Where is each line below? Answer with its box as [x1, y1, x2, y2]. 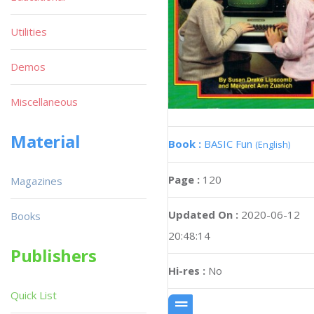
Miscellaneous [11, 95, 78, 109]
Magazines [11, 174, 62, 188]
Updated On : [168, 207, 238, 221]
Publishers [11, 244, 97, 267]
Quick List [11, 288, 57, 302]
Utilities [11, 25, 47, 39]
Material [11, 130, 81, 153]
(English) [255, 137, 290, 151]
